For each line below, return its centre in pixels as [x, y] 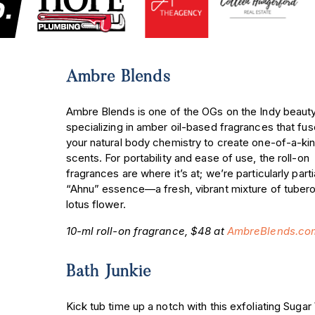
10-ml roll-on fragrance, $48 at [146, 231]
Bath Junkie [109, 272]
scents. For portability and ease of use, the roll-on [187, 157]
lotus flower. [97, 204]
